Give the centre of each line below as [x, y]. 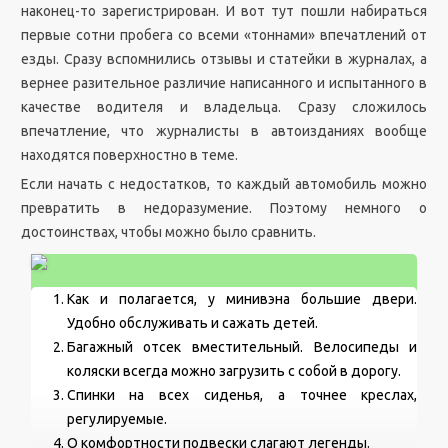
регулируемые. [116, 419]
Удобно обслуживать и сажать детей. [192, 323]
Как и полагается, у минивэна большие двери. [242, 299]
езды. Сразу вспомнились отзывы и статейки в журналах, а [224, 59]
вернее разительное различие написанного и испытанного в [224, 83]
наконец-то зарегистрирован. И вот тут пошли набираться [224, 11]
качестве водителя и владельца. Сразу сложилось [224, 107]
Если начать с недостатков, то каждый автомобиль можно [224, 184]
